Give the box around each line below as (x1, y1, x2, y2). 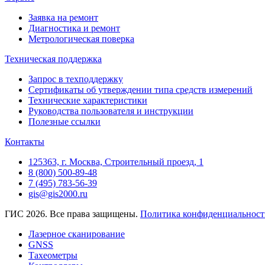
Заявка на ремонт (28, 12, 98, 22)
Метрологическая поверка (28, 33, 134, 44)
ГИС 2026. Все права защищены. (5, 208, 140, 219)
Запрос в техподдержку (28, 73, 123, 84)
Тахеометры (28, 250, 77, 260)
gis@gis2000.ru (28, 188, 88, 199)
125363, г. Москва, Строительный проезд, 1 (28, 156, 203, 167)
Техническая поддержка (5, 53, 102, 64)
